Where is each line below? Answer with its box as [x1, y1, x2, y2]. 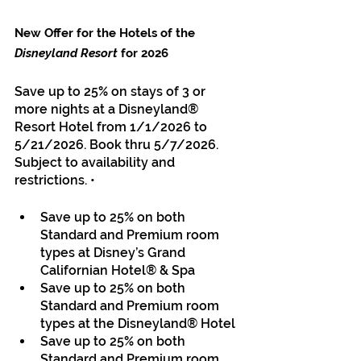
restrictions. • [15, 172, 98, 188]
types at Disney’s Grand [40, 244, 189, 260]
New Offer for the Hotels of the [15, 25, 198, 40]
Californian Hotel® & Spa [40, 262, 198, 278]
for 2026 [118, 45, 168, 60]
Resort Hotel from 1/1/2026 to [15, 118, 210, 135]
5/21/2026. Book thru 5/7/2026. [15, 136, 222, 152]
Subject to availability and [15, 154, 178, 170]
